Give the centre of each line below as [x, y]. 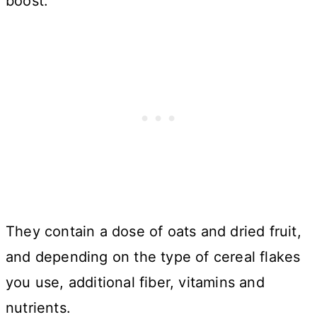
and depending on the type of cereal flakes [153, 257]
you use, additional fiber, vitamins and [135, 282]
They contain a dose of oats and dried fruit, [154, 231]
